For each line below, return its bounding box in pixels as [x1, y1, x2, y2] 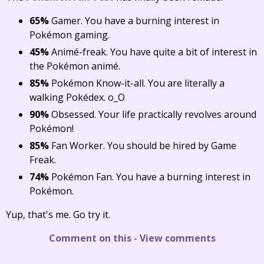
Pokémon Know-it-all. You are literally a [49, 77, 225, 90]
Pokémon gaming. [29, 28, 110, 41]
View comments [139, 232, 216, 245]
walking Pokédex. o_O [29, 91, 125, 104]
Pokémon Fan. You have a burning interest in [49, 170, 250, 183]
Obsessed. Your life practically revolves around [49, 108, 256, 121]
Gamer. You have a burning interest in [49, 14, 219, 27]
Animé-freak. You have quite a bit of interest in [49, 45, 257, 58]
